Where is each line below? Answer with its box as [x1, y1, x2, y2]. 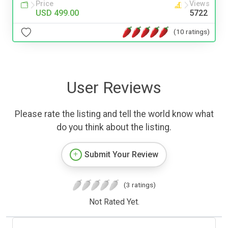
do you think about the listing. [56, 122, 172, 132]
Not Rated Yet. [89, 196, 139, 207]
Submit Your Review [84, 149, 158, 159]
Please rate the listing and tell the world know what [14, 108, 214, 119]
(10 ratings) [174, 27, 210, 36]
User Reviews [67, 77, 161, 97]
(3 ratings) [123, 180, 156, 189]
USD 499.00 [36, 8, 79, 18]
